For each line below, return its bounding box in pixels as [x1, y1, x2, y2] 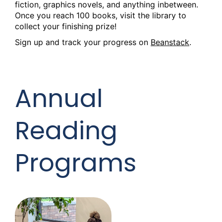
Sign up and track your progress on [15, 37, 151, 47]
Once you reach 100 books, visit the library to [15, 10, 186, 20]
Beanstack [151, 37, 189, 47]
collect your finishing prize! [15, 21, 116, 31]
